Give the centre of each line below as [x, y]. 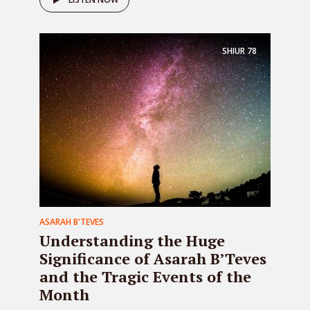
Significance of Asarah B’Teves [153, 258]
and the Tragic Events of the [145, 276]
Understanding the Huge [132, 240]
